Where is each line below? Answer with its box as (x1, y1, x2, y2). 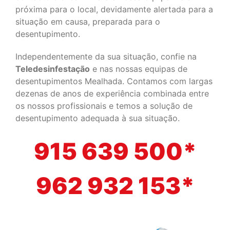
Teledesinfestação (15, 64, 90, 74)
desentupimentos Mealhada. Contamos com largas (15, 76, 213, 86)
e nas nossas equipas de (90, 64, 187, 74)
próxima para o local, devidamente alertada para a (15, 4, 213, 14)
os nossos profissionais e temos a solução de (15, 101, 193, 111)
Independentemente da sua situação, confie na (15, 51, 197, 62)
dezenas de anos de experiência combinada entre (15, 88, 209, 99)
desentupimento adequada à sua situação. (15, 113, 180, 123)
